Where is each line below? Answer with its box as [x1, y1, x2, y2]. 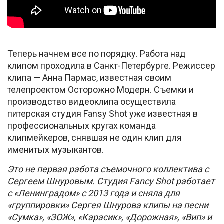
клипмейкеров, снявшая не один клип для [7, 132, 182, 143]
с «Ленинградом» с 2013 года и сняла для [7, 187, 180, 198]
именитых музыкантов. [7, 144, 104, 155]
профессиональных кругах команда [7, 120, 156, 131]
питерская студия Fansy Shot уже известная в [7, 108, 198, 119]
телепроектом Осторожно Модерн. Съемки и [7, 84, 194, 95]
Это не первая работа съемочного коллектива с [7, 163, 209, 174]
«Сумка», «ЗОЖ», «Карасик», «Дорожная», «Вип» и [7, 211, 212, 222]
